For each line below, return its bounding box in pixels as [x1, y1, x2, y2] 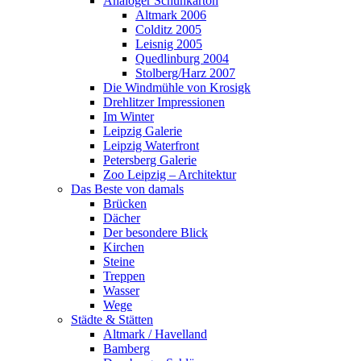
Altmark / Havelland [103, 327, 207, 341]
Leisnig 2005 [135, 37, 202, 51]
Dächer [103, 211, 140, 225]
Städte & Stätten [71, 313, 153, 326]
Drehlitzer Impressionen [103, 95, 225, 109]
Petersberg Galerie [103, 153, 197, 167]
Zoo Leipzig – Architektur [103, 168, 236, 181]
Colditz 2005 [135, 23, 201, 36]
